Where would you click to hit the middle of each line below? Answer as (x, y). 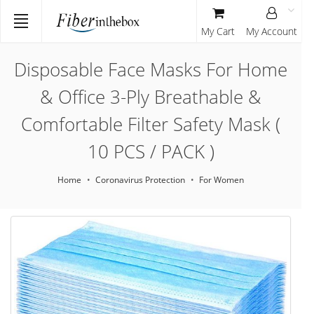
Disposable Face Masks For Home (151, 69)
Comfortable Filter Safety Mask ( (151, 124)
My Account (272, 31)
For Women (221, 180)
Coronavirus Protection (140, 180)
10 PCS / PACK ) (151, 151)
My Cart (218, 31)
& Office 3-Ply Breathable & (151, 97)
